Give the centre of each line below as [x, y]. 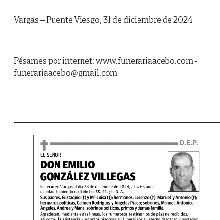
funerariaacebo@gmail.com [66, 73]
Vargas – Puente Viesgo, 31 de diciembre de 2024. [104, 20]
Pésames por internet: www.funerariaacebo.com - [106, 61]
